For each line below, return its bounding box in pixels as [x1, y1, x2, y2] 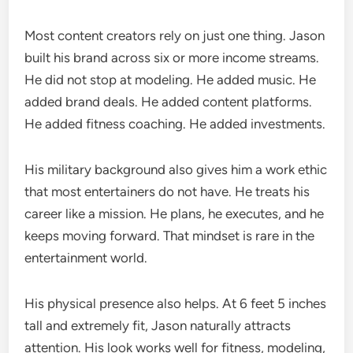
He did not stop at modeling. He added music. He [24, 71, 317, 87]
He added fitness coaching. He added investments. [24, 115, 326, 132]
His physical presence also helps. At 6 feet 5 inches [24, 295, 327, 311]
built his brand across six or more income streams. [24, 49, 320, 65]
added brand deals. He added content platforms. [24, 93, 313, 110]
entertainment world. [24, 249, 148, 266]
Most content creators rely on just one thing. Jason [24, 27, 325, 43]
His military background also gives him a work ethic [24, 161, 328, 177]
